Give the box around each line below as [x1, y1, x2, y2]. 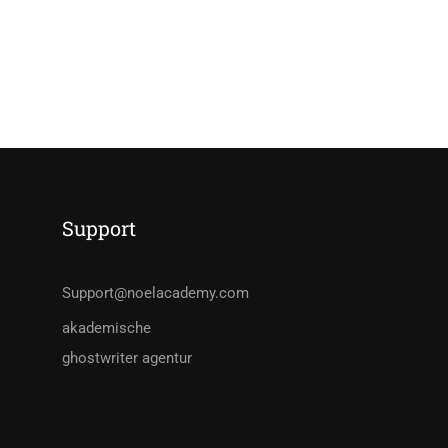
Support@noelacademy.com [62, 284, 250, 302]
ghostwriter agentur [62, 349, 193, 367]
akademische [62, 319, 152, 337]
